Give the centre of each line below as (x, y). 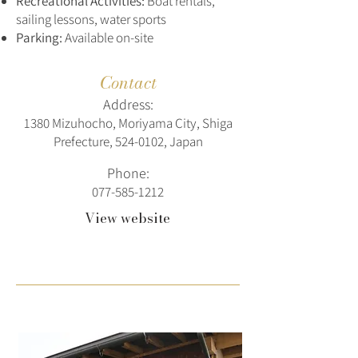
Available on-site (108, 38)
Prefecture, (84, 141)
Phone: (128, 173)
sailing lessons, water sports (91, 19)
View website (127, 218)
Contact (128, 82)
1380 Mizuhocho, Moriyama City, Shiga (128, 123)
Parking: (39, 38)
